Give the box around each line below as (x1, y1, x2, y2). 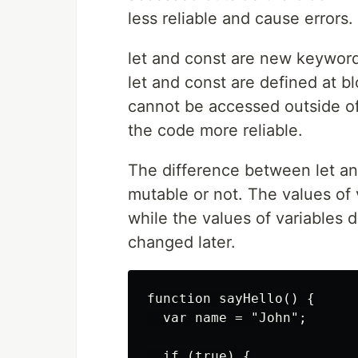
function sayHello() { (147, 291, 315, 306)
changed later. (128, 233, 236, 252)
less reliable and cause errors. (128, 9, 353, 28)
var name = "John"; (147, 310, 307, 325)
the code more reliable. (128, 121, 303, 140)
